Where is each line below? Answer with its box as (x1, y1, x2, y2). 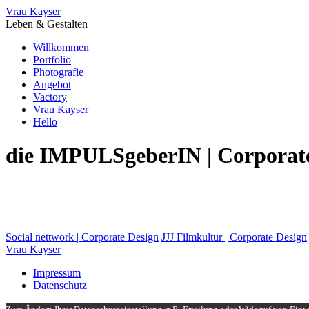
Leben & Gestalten (6, 18, 88, 30)
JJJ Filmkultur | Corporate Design (161, 230, 307, 243)
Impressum (33, 266, 81, 279)
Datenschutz (33, 279, 87, 291)
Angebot (33, 79, 71, 90)
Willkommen (33, 41, 89, 53)
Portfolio (33, 54, 71, 66)
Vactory (33, 91, 67, 103)
